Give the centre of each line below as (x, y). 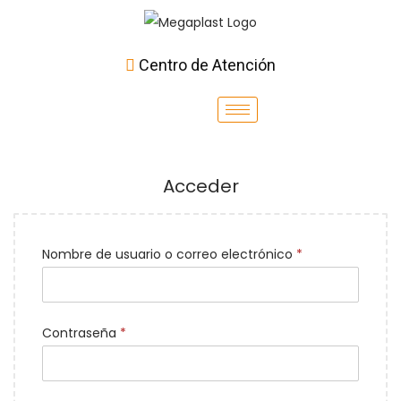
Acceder (200, 187)
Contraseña (81, 333)
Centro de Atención (207, 65)
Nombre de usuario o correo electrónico (169, 255)
